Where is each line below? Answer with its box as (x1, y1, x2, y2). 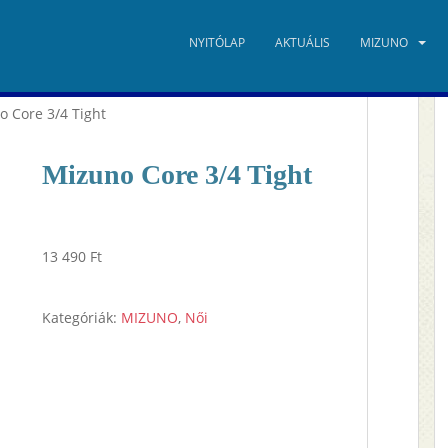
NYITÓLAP (189, 34, 245, 51)
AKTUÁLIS (275, 34, 330, 51)
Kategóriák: (42, 308, 122, 327)
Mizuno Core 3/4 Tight (42, 159, 313, 190)
